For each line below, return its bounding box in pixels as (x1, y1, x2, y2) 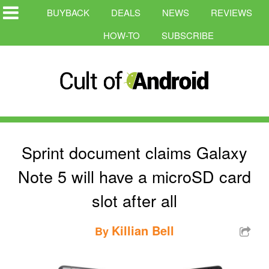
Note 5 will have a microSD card (18, 164, 251, 188)
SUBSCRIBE (162, 29, 214, 41)
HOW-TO (103, 29, 140, 41)
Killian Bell (112, 221, 174, 239)
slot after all (92, 188, 177, 212)
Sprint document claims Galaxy (22, 140, 247, 164)
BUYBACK (47, 6, 89, 19)
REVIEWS (211, 6, 252, 19)
